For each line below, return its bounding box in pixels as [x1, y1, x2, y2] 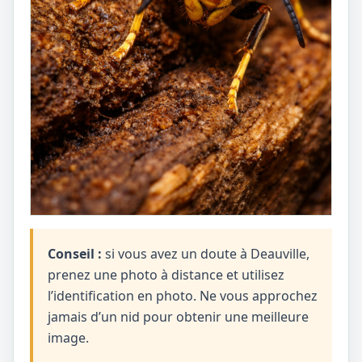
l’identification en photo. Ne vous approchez [48, 287, 318, 305]
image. [48, 329, 89, 347]
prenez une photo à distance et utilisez [48, 266, 284, 284]
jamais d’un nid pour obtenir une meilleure [48, 308, 309, 326]
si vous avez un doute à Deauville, [102, 245, 309, 263]
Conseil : [48, 245, 102, 263]
